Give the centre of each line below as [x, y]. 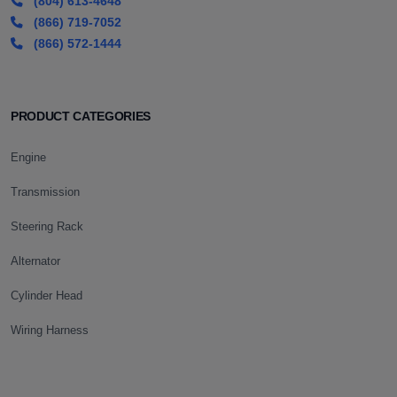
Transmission [45, 191]
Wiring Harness [50, 330]
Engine [28, 157]
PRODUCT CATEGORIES [81, 116]
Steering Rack [47, 226]
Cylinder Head [47, 295]
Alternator [35, 261]
